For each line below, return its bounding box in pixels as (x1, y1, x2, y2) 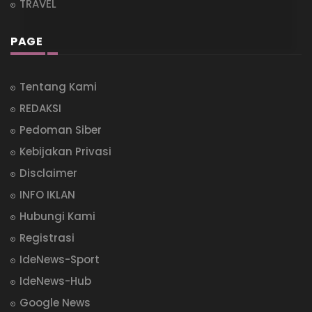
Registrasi (19, 230, 75, 245)
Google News (19, 295, 91, 310)
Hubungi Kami (19, 208, 95, 224)
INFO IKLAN (19, 187, 75, 202)
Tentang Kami (19, 79, 97, 94)
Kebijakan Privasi (19, 143, 111, 159)
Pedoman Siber (19, 122, 102, 137)
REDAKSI (19, 100, 61, 116)
